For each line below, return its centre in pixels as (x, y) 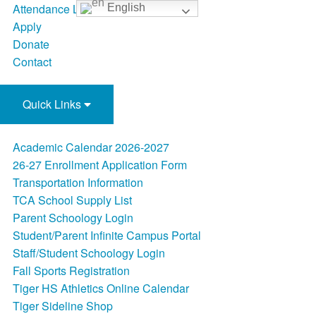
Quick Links (52, 104)
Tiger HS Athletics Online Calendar (101, 288)
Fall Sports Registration (71, 271)
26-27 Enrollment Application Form (99, 165)
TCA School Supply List (72, 200)
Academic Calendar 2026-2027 (91, 147)
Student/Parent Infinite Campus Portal (107, 235)
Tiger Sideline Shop (62, 306)
